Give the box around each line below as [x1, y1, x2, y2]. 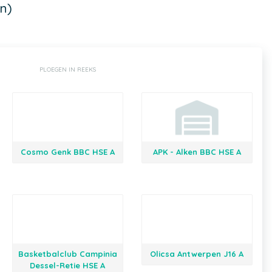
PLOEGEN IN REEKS [39, 66, 96, 73]
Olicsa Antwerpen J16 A [150, 249, 244, 259]
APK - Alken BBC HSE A [152, 147, 241, 157]
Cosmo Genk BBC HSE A [20, 147, 115, 157]
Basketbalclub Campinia [18, 249, 117, 259]
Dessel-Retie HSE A [30, 260, 106, 270]
